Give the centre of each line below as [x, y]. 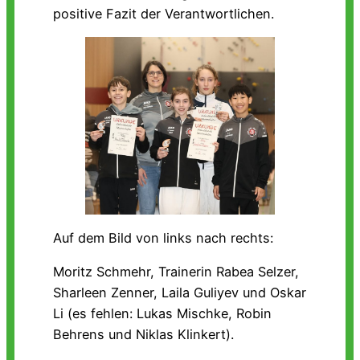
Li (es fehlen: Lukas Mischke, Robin [162, 314]
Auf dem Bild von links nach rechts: [163, 238]
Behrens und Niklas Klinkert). [143, 335]
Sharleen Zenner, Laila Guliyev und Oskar [180, 293]
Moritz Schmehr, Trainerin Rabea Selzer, [176, 272]
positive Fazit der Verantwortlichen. [164, 14]
